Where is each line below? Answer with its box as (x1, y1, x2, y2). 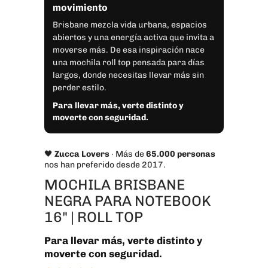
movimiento (53, 2, 108, 14)
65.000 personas (146, 149, 215, 160)
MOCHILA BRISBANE (44, 176, 185, 194)
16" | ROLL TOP (44, 208, 143, 226)
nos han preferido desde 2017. (44, 160, 166, 170)
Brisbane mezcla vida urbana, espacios (53, 20, 207, 31)
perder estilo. (53, 83, 106, 93)
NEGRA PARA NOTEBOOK (44, 192, 211, 210)
